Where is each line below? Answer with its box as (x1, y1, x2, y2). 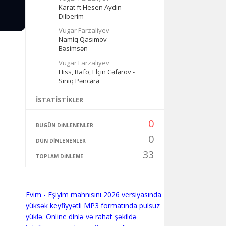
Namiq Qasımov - (58, 35, 110, 44)
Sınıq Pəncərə (58, 76, 99, 85)
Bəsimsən (58, 44, 88, 53)
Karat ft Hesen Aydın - (58, 3, 125, 12)
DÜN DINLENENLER (35, 137, 86, 144)
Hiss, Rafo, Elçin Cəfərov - (58, 67, 135, 76)
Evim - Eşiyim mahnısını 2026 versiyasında (25, 190, 161, 199)
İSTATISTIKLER (35, 95, 83, 104)
